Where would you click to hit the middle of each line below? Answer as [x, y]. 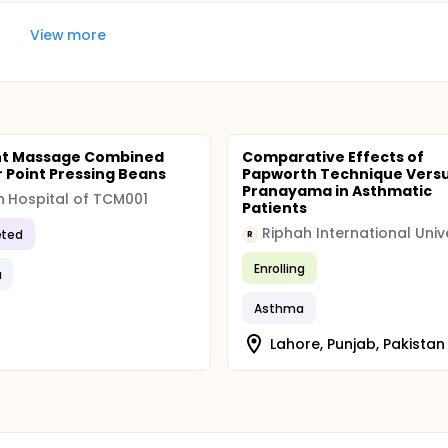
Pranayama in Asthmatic [337, 191]
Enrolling [280, 268]
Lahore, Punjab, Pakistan [357, 343]
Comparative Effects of [333, 157]
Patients [275, 208]
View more [68, 34]
